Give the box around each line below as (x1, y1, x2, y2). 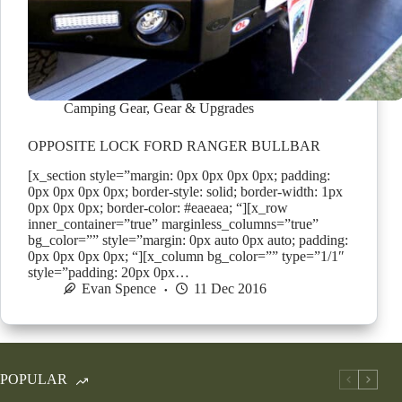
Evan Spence (82, 280, 156, 296)
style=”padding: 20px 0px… (28, 264, 189, 280)
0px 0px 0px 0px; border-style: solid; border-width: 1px (28, 183, 343, 199)
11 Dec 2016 (194, 280, 267, 296)
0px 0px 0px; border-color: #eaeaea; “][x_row (28, 199, 288, 215)
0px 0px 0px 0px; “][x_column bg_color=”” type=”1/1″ (28, 248, 345, 264)
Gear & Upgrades (153, 100, 254, 117)
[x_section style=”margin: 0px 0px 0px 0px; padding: (28, 167, 330, 183)
